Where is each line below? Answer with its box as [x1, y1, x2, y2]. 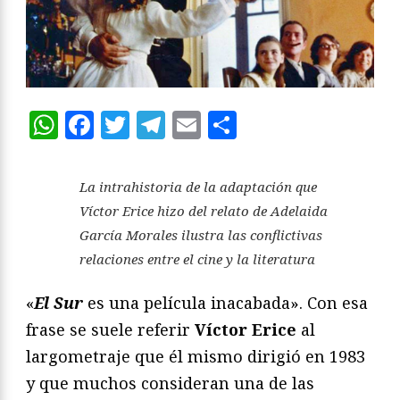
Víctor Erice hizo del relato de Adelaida [79, 201, 328, 220]
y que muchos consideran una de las [26, 371, 314, 394]
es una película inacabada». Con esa [83, 291, 368, 313]
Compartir [237, 104, 380, 144]
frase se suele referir [26, 318, 195, 340]
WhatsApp [58, 104, 204, 144]
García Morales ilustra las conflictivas [79, 225, 322, 244]
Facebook [94, 104, 224, 144]
